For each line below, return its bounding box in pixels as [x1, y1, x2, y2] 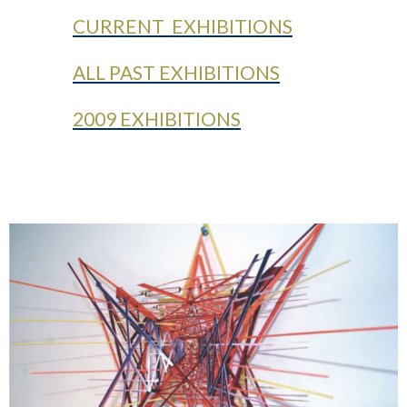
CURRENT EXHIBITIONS [73, 14, 293, 37]
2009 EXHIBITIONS [73, 106, 241, 130]
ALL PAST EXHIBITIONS [73, 60, 280, 84]
